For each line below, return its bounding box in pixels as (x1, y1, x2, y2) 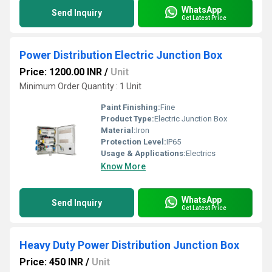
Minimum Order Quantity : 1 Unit (19, 81, 141, 91)
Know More (101, 161, 146, 171)
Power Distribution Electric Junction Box (19, 49, 222, 61)
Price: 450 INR (19, 256, 83, 268)
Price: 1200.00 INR (19, 66, 102, 78)
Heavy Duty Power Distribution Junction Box (19, 239, 239, 251)
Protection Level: (101, 137, 166, 146)
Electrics (186, 149, 216, 158)
